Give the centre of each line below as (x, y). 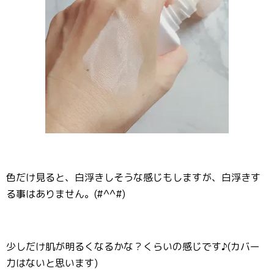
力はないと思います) (52, 263)
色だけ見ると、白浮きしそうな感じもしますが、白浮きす (133, 177)
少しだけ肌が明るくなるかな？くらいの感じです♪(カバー (133, 246)
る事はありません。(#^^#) (66, 194)
